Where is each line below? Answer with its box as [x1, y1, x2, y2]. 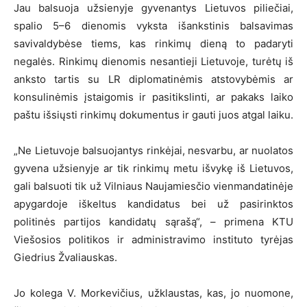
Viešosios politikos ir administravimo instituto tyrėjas [14, 233, 293, 247]
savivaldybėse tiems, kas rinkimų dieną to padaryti [14, 37, 293, 51]
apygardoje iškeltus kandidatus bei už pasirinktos [14, 197, 293, 211]
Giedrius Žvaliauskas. [14, 251, 117, 265]
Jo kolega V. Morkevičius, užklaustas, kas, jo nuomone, [14, 286, 293, 300]
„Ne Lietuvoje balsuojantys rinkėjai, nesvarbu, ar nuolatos [14, 144, 293, 158]
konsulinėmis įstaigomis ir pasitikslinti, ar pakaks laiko [14, 90, 293, 104]
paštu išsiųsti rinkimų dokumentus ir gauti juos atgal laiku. [14, 108, 293, 122]
